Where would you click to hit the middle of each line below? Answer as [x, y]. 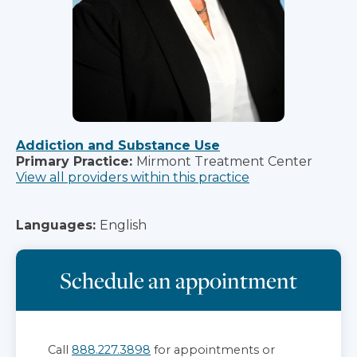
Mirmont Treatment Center [224, 161]
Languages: [56, 225]
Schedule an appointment [178, 280]
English [123, 225]
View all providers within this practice [133, 177]
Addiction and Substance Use [118, 145]
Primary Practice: [74, 161]
